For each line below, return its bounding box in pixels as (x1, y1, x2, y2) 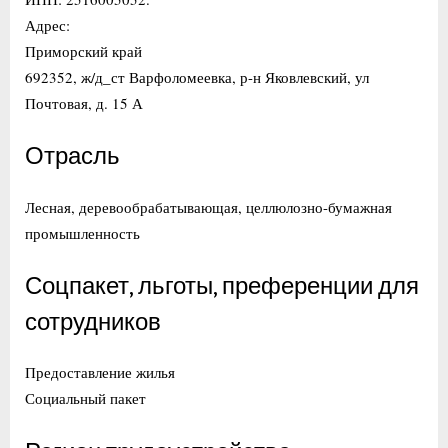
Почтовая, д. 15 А (25, 92, 143, 113)
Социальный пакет (25, 388, 146, 409)
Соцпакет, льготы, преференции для (25, 272, 419, 301)
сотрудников (25, 308, 161, 337)
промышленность (25, 222, 140, 243)
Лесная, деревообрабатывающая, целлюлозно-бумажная (25, 196, 392, 217)
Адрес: (25, 14, 70, 35)
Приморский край (25, 40, 142, 61)
